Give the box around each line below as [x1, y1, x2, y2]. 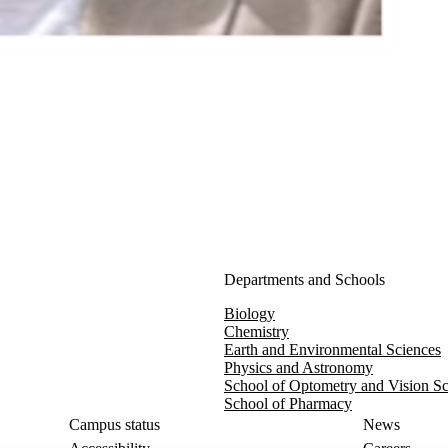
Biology [223, 304, 275, 322]
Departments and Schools [223, 270, 385, 288]
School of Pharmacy [223, 394, 352, 412]
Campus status [69, 415, 161, 433]
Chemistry [223, 322, 289, 340]
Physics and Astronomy [223, 358, 373, 376]
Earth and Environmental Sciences [223, 340, 441, 358]
